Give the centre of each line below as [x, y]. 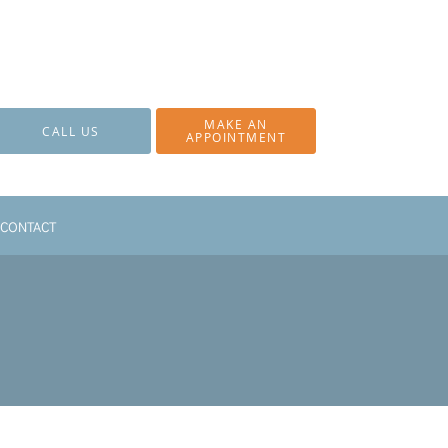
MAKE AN [236, 124]
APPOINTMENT [236, 137]
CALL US [71, 131]
